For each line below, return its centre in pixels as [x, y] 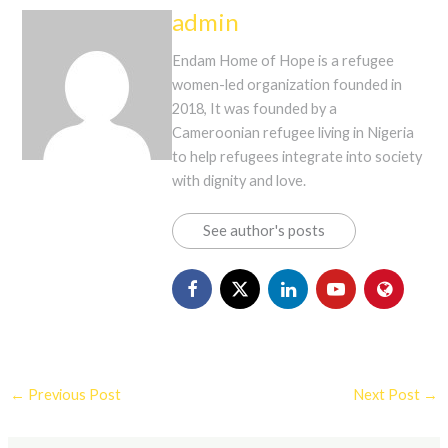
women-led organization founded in [287, 84]
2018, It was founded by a [255, 108]
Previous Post [72, 395]
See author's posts [264, 230]
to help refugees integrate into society [297, 156]
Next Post [388, 395]
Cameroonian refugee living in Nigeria [293, 132]
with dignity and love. [239, 180]
